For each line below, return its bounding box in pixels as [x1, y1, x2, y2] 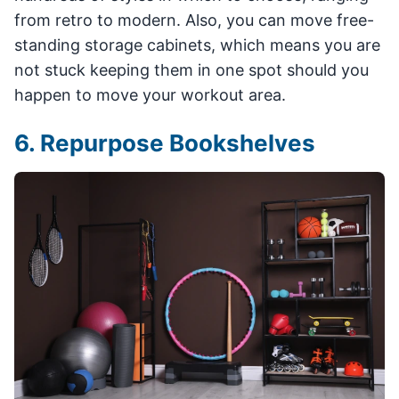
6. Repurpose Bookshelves [14, 128, 315, 157]
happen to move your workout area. [14, 85, 286, 104]
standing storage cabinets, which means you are [14, 35, 380, 54]
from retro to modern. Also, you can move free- [14, 10, 374, 29]
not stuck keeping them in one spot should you [14, 60, 369, 79]
